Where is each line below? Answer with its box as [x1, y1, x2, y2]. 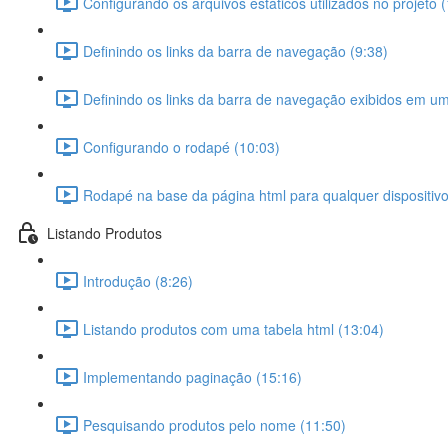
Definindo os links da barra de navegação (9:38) [83, 40, 388, 61]
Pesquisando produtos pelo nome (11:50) [83, 414, 346, 435]
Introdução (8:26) [83, 270, 193, 291]
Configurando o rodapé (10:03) [83, 136, 280, 157]
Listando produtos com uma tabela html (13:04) [83, 318, 384, 339]
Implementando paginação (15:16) [83, 366, 302, 387]
